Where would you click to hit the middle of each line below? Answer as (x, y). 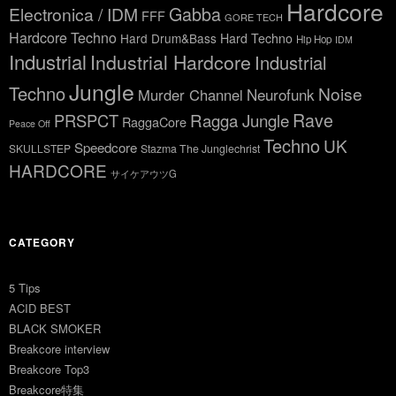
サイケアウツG (144, 173)
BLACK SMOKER (55, 328)
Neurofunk (281, 94)
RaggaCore (154, 122)
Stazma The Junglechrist (200, 148)
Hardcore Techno (63, 38)
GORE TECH (254, 17)
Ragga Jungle (240, 120)
